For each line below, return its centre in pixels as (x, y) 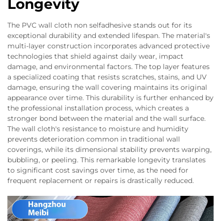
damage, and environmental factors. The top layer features (109, 66)
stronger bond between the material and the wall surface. (107, 118)
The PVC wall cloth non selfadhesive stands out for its (100, 25)
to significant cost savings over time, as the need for (98, 170)
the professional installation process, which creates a (98, 108)
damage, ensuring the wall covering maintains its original (107, 87)
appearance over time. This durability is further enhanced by (110, 97)
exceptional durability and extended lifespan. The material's (109, 35)
